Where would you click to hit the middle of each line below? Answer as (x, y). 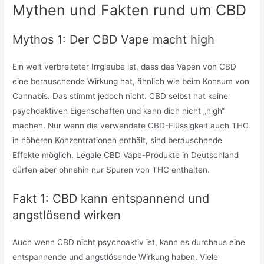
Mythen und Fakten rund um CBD (132, 10)
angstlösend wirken (67, 215)
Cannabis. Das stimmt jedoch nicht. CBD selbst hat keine (121, 96)
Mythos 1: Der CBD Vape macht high (114, 40)
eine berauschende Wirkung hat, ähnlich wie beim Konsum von (131, 82)
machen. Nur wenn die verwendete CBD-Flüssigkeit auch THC (131, 126)
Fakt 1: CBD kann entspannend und (111, 199)
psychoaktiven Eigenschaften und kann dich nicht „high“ (119, 111)
